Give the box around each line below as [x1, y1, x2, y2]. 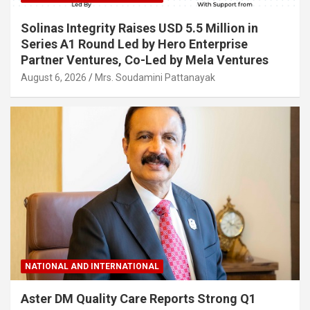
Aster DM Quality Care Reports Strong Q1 [21, 291, 256, 306]
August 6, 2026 [21, 71, 86, 83]
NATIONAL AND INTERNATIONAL [25, 261, 159, 271]
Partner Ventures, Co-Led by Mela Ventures [21, 52, 268, 67]
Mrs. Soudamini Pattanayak [95, 71, 215, 83]
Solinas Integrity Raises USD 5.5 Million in [21, 20, 258, 35]
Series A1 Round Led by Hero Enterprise [21, 36, 248, 51]
